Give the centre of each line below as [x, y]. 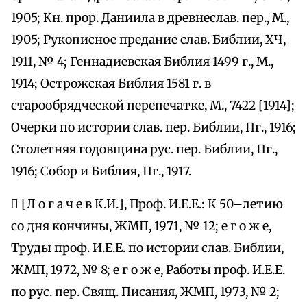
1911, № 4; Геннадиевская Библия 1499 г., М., [142, 62]
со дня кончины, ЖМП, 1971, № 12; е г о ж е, [141, 226]
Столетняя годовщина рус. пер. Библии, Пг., [144, 150]
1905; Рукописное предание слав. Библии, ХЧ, [148, 40]
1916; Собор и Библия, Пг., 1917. [101, 172]
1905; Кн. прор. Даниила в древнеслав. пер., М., [150, 18]
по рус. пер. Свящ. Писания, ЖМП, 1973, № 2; [145, 292]
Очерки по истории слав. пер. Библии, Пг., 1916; [153, 128]
